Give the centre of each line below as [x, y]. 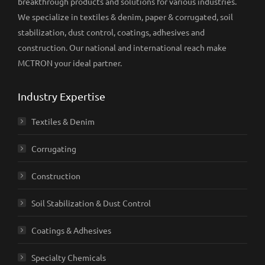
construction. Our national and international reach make [122, 48]
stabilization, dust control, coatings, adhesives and [111, 32]
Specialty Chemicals [69, 258]
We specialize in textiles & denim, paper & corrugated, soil [125, 17]
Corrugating [54, 149]
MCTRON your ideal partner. [70, 63]
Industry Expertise [62, 96]
